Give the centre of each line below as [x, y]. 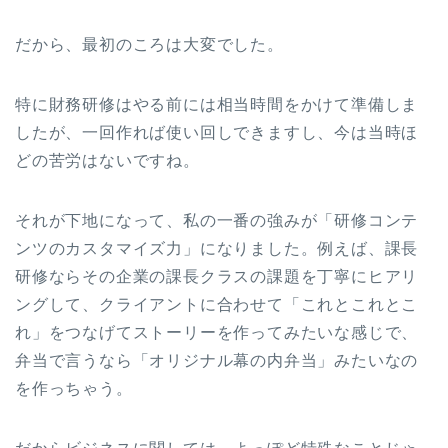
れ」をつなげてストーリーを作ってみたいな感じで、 [217, 333]
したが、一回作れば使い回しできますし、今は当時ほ [217, 133]
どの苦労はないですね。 [107, 161]
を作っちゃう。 [74, 389]
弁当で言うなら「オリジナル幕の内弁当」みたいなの [217, 361]
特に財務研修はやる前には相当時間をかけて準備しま [217, 105]
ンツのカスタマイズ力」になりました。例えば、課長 [217, 249]
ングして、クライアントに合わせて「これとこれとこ [217, 305]
